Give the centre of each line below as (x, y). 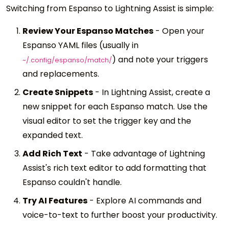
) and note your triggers (160, 59)
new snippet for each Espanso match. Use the (115, 106)
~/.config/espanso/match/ (67, 60)
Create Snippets (58, 92)
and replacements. (61, 74)
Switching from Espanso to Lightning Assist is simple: (110, 8)
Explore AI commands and (149, 200)
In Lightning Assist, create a (156, 92)
